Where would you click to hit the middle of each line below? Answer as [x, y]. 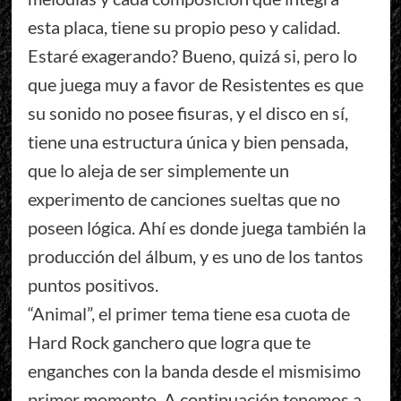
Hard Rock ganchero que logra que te [169, 341]
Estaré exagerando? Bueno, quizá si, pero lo [192, 55]
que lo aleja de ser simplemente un [158, 170]
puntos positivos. [93, 284]
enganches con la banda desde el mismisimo [194, 370]
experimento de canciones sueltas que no [183, 198]
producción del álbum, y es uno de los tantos [195, 256]
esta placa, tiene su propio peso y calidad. [183, 26]
